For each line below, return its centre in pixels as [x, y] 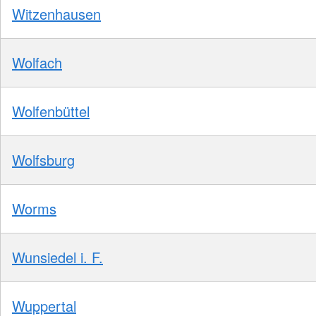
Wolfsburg [43, 159]
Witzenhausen [56, 13]
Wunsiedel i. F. [57, 257]
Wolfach [37, 62]
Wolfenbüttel [51, 111]
